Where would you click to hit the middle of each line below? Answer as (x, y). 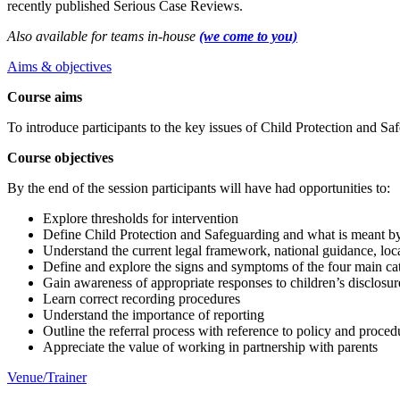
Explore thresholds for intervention (141, 219)
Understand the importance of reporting (154, 315)
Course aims (45, 97)
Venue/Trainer (47, 378)
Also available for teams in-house (103, 37)
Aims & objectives (59, 67)
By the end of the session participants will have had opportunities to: (199, 188)
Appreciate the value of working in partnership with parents (210, 347)
